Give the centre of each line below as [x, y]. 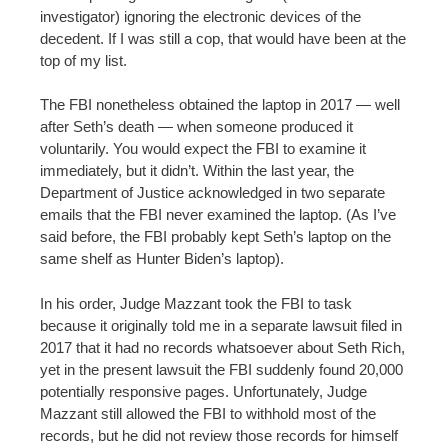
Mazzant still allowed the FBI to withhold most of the [208, 413]
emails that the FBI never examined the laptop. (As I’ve [218, 215]
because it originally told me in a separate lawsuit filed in [221, 325]
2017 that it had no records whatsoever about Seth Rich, [222, 347]
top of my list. [83, 61]
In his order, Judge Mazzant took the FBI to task [196, 303]
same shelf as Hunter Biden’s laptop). [162, 259]
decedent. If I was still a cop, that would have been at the [223, 39]
